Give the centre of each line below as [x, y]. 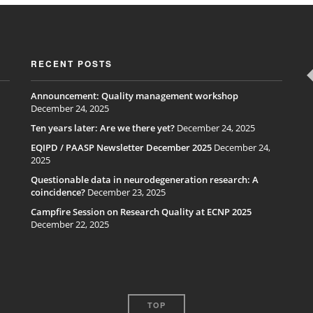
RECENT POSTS [72, 64]
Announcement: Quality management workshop [134, 96]
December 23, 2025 [126, 192]
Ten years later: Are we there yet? [103, 128]
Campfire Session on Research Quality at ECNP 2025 [141, 212]
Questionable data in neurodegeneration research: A [145, 180]
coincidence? [58, 192]
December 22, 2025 [70, 224]
